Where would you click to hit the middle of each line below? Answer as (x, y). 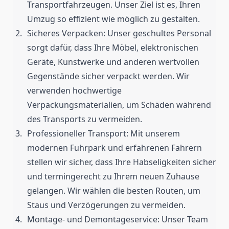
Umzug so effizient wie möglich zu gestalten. (113, 19)
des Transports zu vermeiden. (85, 119)
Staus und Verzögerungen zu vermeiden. (106, 205)
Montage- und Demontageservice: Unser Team (118, 220)
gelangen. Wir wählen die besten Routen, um (114, 191)
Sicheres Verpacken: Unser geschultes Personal (119, 33)
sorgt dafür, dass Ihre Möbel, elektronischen (113, 48)
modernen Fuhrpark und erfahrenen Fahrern (114, 148)
